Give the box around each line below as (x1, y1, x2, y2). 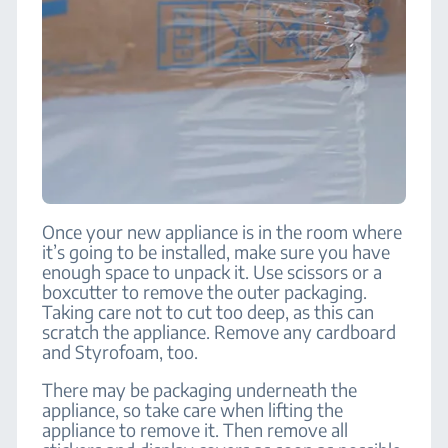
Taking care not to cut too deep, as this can (42, 300, 375, 323)
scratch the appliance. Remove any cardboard (42, 320, 397, 343)
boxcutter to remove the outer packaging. (42, 280, 368, 303)
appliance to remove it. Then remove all (42, 418, 349, 441)
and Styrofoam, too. (42, 340, 199, 363)
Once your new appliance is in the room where (42, 220, 403, 243)
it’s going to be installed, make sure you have (42, 240, 391, 263)
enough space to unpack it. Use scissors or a (42, 260, 383, 283)
